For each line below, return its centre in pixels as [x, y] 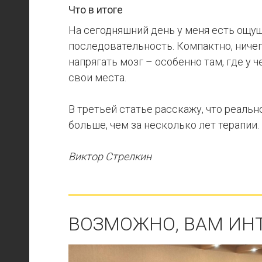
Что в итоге [96, 10]
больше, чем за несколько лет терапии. [164, 125]
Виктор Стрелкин [110, 156]
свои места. [97, 77]
